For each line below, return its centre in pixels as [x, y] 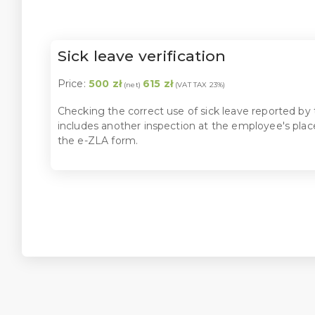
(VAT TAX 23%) [199, 85]
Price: [73, 84]
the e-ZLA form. [98, 140]
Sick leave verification [142, 56]
